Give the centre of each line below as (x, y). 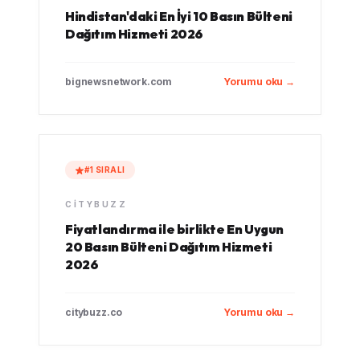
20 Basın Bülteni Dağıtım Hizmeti (169, 247)
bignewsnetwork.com (119, 82)
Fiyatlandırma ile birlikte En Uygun (175, 229)
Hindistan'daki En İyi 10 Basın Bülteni (179, 16)
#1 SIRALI (105, 170)
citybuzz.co (94, 312)
